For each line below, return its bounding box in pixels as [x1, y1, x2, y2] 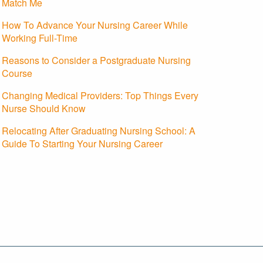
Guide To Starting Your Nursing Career [2, 137, 163, 151]
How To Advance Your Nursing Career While [2, 18, 188, 32]
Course [2, 66, 32, 80]
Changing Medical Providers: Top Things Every [2, 89, 198, 103]
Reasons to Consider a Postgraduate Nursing [2, 53, 191, 68]
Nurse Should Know [2, 102, 86, 116]
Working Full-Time [2, 31, 77, 45]
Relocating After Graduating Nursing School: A [2, 124, 195, 138]
